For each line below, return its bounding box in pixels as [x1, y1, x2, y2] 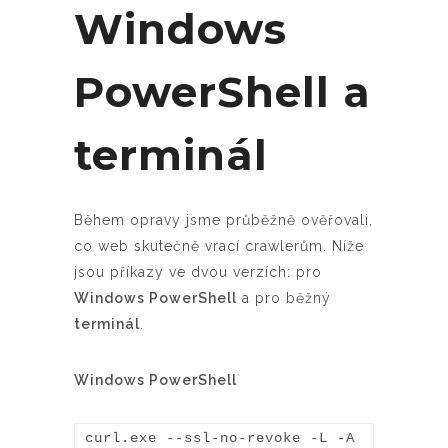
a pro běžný [237, 289, 331, 306]
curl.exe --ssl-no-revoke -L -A [85, 429, 355, 446]
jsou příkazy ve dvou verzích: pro [74, 263, 322, 280]
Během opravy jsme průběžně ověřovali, [74, 211, 373, 228]
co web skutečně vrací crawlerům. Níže [74, 237, 364, 254]
